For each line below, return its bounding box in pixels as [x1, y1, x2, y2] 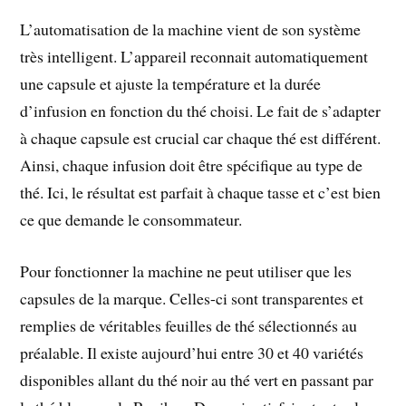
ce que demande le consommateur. [20, 208, 243, 231]
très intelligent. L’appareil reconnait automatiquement [20, 45, 369, 68]
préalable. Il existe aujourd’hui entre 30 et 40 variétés [20, 341, 364, 363]
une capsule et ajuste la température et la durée [20, 72, 322, 95]
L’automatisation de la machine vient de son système [20, 18, 362, 41]
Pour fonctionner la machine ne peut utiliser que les [20, 259, 353, 282]
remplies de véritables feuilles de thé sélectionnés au [20, 314, 358, 336]
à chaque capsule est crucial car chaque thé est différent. [20, 127, 382, 150]
